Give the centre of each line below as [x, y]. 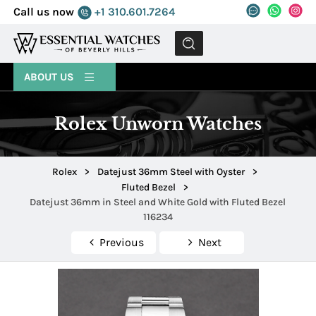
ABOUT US [51, 77]
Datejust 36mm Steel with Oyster [171, 172]
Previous [121, 243]
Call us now [44, 12]
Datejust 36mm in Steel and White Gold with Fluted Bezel [158, 202]
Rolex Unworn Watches [158, 124]
